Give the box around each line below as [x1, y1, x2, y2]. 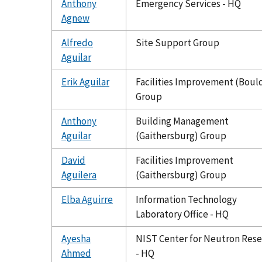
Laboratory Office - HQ [136, 207, 229, 220]
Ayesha [61, 232, 91, 245]
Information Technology [136, 192, 237, 206]
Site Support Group [136, 36, 219, 49]
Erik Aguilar [61, 75, 109, 88]
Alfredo [61, 36, 93, 49]
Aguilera [61, 168, 96, 181]
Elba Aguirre [61, 192, 113, 206]
